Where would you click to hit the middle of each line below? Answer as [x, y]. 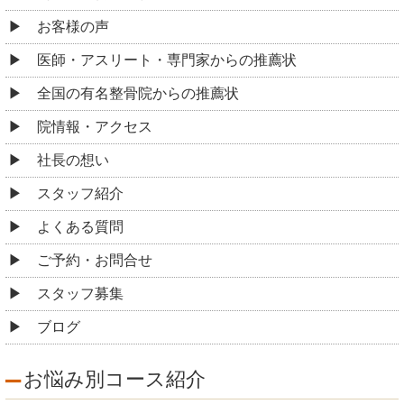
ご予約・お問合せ [95, 260]
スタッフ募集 [80, 293]
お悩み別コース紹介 [115, 379]
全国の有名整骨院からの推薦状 [138, 93]
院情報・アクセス [95, 126]
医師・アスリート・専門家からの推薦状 [167, 60]
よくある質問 [80, 226]
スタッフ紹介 [80, 193]
